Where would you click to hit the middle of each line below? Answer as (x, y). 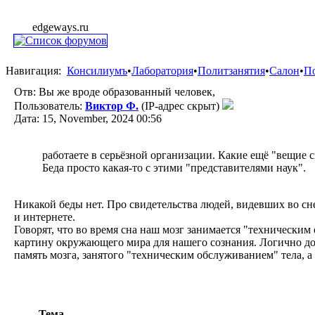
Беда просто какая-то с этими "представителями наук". (174, 168)
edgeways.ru (60, 27)
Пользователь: (50, 106)
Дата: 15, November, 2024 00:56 (88, 118)
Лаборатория (162, 71)
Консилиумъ (97, 71)
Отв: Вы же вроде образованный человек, (115, 92)
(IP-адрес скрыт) (180, 106)
